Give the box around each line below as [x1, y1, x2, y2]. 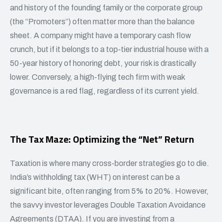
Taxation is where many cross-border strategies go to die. [10, 159, 209, 167]
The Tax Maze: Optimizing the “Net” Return [10, 131, 194, 147]
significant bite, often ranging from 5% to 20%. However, [10, 187, 209, 195]
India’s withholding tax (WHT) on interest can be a [10, 173, 180, 181]
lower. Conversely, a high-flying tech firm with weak [10, 73, 185, 81]
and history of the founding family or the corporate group [10, 3, 203, 12]
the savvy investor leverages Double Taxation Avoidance [10, 201, 206, 209]
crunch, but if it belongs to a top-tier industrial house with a [10, 45, 209, 54]
